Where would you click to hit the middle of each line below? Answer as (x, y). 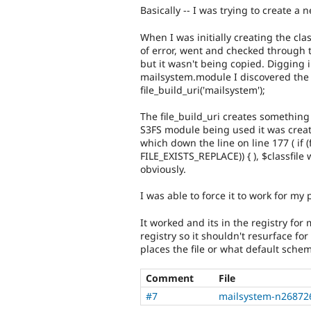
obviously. (163, 169)
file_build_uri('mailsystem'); (203, 90)
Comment (170, 278)
